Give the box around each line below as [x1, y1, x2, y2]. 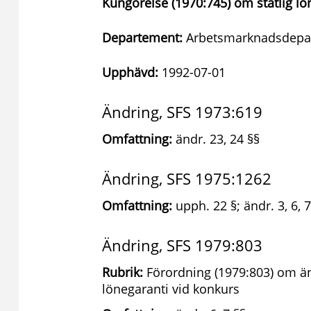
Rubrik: [102, 264, 143, 280]
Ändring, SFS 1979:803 [102, 235, 262, 255]
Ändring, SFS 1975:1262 [102, 168, 271, 189]
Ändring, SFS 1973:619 [102, 101, 262, 122]
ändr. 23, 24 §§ [172, 131, 260, 147]
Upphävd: [102, 64, 158, 81]
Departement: [102, 29, 183, 46]
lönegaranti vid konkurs [102, 280, 239, 297]
